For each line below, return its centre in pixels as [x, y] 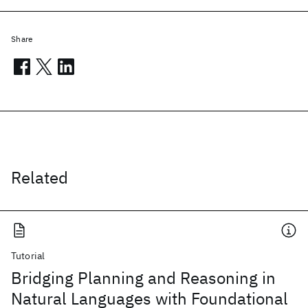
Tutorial [28, 256]
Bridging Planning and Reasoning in [143, 278]
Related [40, 177]
